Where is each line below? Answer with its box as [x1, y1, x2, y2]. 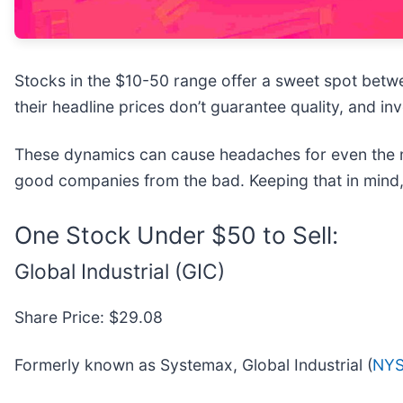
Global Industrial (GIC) [14, 258, 225, 284]
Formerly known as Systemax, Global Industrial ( [14, 355, 372, 375]
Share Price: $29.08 [14, 308, 163, 327]
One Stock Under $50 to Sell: [14, 219, 338, 249]
